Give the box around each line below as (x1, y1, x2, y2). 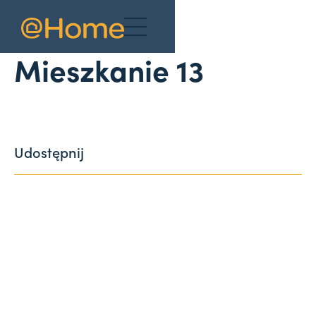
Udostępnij (14, 142, 84, 162)
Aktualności (14, 24, 81, 42)
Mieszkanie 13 (14, 48, 204, 90)
